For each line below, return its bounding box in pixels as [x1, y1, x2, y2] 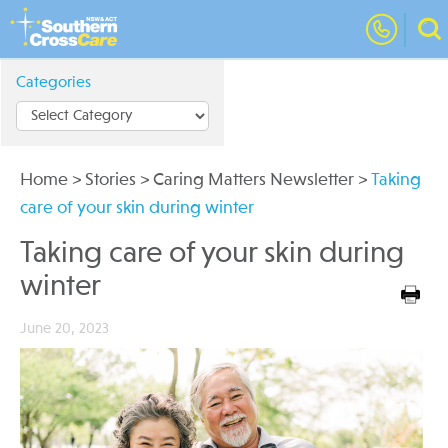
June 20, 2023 [20, 322, 109, 337]
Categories [16, 75, 91, 91]
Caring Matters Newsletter [153, 171, 354, 189]
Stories [85, 171, 136, 189]
